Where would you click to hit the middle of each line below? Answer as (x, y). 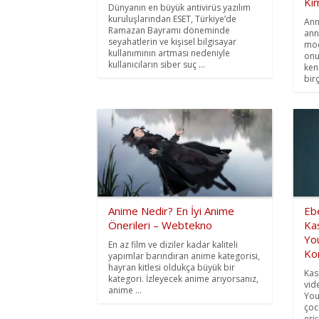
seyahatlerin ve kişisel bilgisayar (172, 42)
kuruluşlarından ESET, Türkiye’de (172, 19)
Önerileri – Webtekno (160, 225)
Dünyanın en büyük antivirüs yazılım (179, 8)
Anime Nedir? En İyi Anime (171, 210)
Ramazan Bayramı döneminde (169, 31)
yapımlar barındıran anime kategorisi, (184, 256)
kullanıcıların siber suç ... (157, 65)
